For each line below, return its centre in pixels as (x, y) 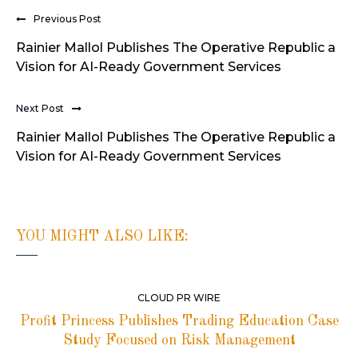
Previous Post (68, 18)
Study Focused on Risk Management (179, 341)
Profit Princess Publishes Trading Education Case (179, 322)
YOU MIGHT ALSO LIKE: (102, 237)
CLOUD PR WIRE (179, 298)
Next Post (40, 108)
